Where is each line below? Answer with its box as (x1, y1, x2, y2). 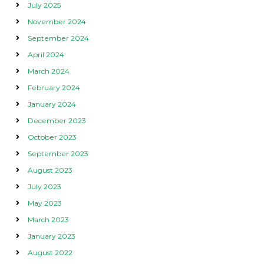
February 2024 (27, 82, 80, 92)
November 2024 (27, 16, 86, 26)
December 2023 (27, 115, 86, 125)
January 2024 (27, 99, 76, 108)
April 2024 (27, 49, 64, 59)
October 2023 (27, 132, 77, 141)
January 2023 (27, 231, 75, 240)
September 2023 (27, 148, 88, 158)
